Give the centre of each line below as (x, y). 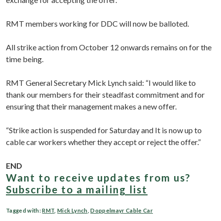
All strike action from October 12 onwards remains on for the (109, 47)
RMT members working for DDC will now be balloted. (97, 23)
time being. (25, 59)
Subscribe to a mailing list (77, 189)
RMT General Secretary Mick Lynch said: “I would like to (101, 82)
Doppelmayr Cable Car (122, 210)
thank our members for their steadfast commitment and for (105, 94)
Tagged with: (24, 210)
